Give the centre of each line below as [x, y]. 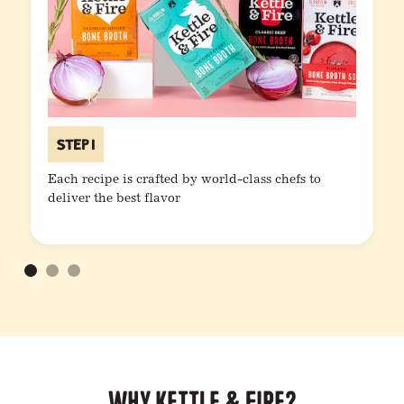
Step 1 [76, 143]
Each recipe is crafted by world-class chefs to [185, 180]
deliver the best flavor [115, 199]
